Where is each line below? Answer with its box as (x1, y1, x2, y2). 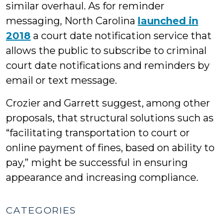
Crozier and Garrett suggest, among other (6, 97, 210, 109)
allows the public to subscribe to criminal (6, 45, 207, 56)
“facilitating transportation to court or (6, 127, 190, 139)
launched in (138, 15, 198, 27)
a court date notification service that (31, 30, 212, 42)
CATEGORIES (6, 205, 76, 216)
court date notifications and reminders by (6, 59, 210, 71)
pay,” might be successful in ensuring (6, 157, 188, 168)
